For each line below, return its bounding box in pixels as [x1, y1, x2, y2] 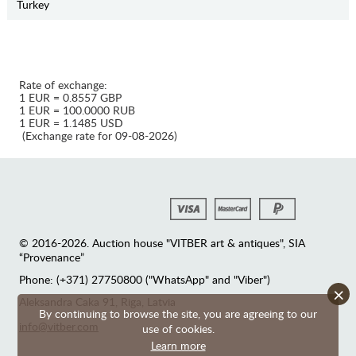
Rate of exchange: [19, 77, 107, 93]
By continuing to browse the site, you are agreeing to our [39, 306, 317, 321]
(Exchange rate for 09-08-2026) [19, 128, 177, 144]
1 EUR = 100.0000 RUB [19, 103, 135, 118]
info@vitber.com [19, 319, 99, 335]
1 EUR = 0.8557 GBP [19, 90, 122, 106]
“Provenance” [19, 250, 84, 265]
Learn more [150, 338, 206, 353]
